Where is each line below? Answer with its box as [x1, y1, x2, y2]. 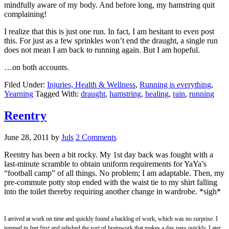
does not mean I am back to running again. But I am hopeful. [4, 45, 200, 54]
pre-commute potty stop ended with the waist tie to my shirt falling [4, 177, 217, 187]
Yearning [4, 89, 33, 98]
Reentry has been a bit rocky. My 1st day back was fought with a [4, 150, 213, 159]
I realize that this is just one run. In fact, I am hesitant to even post [4, 27, 214, 36]
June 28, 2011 [4, 132, 49, 142]
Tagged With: [35, 89, 81, 98]
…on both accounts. [4, 62, 69, 72]
